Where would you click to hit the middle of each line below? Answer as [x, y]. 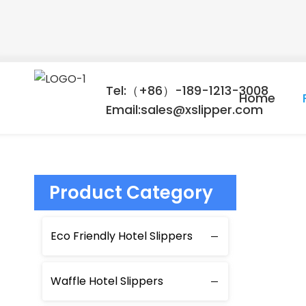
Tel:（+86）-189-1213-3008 [191, 91]
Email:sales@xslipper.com [185, 110]
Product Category [131, 193]
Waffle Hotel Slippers [107, 281]
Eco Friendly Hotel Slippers [122, 236]
